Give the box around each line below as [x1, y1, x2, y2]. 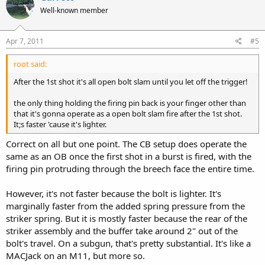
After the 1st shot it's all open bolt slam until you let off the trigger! [14, 76, 248, 87]
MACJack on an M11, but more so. [6, 250, 145, 261]
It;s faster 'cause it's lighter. [14, 118, 106, 130]
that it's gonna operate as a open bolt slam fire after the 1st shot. [14, 108, 242, 119]
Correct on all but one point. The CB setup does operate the [6, 138, 247, 150]
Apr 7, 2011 [6, 35, 44, 46]
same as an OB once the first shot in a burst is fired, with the [6, 150, 251, 162]
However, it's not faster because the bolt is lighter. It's [6, 188, 221, 199]
